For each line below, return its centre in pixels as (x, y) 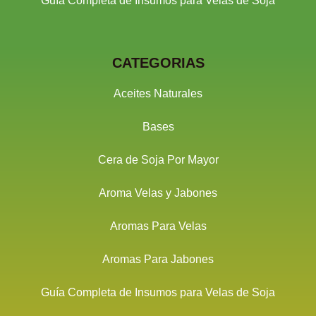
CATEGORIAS (158, 63)
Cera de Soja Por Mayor (158, 160)
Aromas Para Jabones (158, 259)
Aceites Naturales (158, 93)
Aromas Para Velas (158, 226)
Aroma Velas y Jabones (158, 193)
